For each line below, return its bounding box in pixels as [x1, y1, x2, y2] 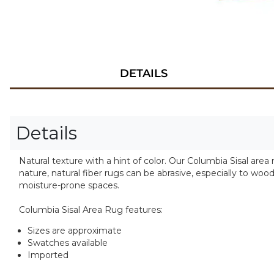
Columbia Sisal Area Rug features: [19, 204, 163, 215]
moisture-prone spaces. [19, 180, 119, 191]
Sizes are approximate [28, 225, 122, 237]
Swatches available [28, 237, 108, 249]
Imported [28, 250, 68, 261]
